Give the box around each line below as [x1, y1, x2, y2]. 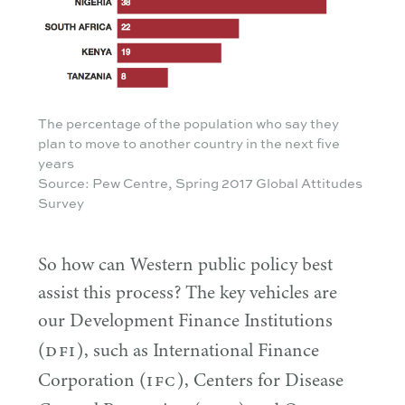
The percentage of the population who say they [38, 112, 339, 133]
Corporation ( [38, 365, 146, 393]
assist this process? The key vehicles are [38, 278, 337, 306]
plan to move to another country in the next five [38, 132, 340, 153]
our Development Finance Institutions [38, 306, 333, 334]
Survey [38, 192, 84, 212]
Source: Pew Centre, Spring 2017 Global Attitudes [38, 172, 363, 193]
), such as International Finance [76, 335, 319, 363]
